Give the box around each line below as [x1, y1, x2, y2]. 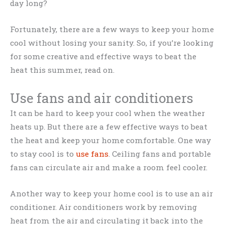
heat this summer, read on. [10, 65, 115, 75]
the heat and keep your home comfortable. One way [10, 135, 211, 145]
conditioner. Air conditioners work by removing [10, 201, 197, 212]
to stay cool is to [10, 148, 76, 159]
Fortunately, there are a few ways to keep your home [10, 24, 214, 35]
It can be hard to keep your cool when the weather [10, 107, 205, 118]
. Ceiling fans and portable [108, 148, 211, 159]
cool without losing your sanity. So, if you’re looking [10, 38, 213, 48]
